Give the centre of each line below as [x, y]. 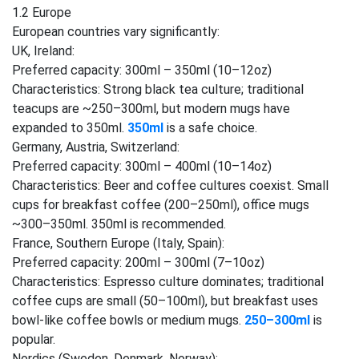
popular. [34, 339]
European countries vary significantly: [116, 32]
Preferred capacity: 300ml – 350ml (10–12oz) [142, 70]
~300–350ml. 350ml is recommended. [119, 224]
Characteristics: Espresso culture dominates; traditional [168, 282]
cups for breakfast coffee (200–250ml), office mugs [161, 205]
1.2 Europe [42, 12]
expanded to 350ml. [70, 128]
